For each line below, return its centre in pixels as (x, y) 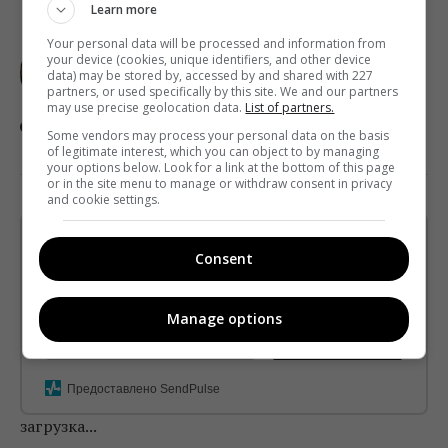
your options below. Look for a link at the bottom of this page (221, 167)
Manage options (224, 319)
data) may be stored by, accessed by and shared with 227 (210, 75)
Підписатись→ (337, 341)
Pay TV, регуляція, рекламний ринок (260, 82)
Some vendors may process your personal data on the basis (218, 135)
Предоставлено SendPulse (143, 388)
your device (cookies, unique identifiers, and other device (209, 59)
